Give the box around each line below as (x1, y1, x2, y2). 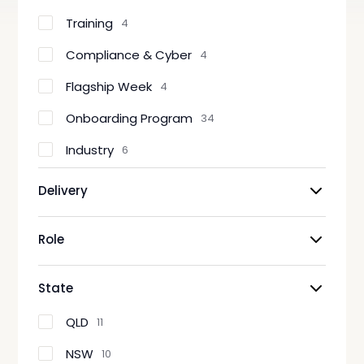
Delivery (38, 182, 89, 199)
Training (66, 14, 114, 32)
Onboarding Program (66, 109, 193, 127)
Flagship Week (66, 77, 153, 95)
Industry (66, 141, 115, 158)
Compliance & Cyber (66, 45, 193, 63)
